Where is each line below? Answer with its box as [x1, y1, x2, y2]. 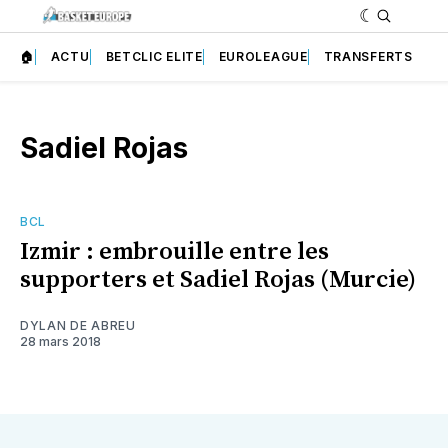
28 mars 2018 [20, 334, 101, 350]
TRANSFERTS [323, 48, 413, 64]
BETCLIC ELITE [105, 48, 203, 64]
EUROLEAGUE [218, 48, 308, 64]
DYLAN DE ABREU [20, 318, 136, 334]
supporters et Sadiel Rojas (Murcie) [20, 265, 416, 296]
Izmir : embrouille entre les [20, 237, 329, 268]
